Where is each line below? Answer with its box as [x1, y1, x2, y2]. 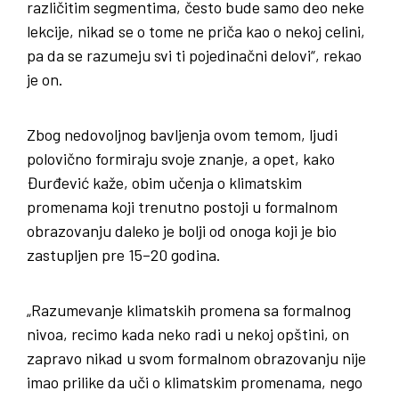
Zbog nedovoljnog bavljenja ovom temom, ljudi [27, 124, 338, 144]
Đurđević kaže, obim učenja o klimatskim [27, 172, 302, 192]
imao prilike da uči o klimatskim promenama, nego [27, 371, 362, 392]
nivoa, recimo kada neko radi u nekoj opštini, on [27, 323, 349, 344]
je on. [27, 69, 63, 89]
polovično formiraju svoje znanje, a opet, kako [27, 148, 335, 168]
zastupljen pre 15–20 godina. [27, 244, 221, 265]
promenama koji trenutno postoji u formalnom [27, 196, 338, 216]
